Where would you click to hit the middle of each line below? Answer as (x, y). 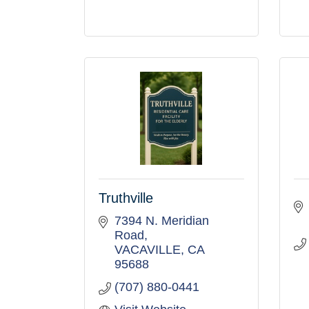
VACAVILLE (147, 250)
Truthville (126, 198)
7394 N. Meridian (161, 221)
